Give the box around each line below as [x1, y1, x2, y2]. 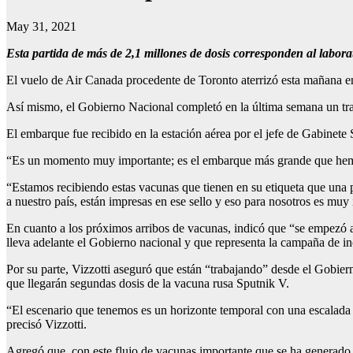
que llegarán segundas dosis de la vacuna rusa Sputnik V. [6, 276, 289, 290]
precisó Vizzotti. [6, 317, 87, 331]
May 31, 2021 [6, 19, 76, 33]
